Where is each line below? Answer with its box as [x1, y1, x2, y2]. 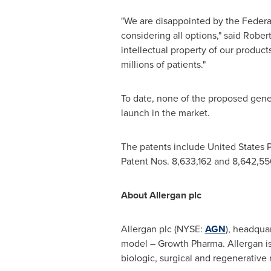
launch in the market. [120, 106, 210, 120]
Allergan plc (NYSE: [120, 222, 205, 236]
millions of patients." [120, 57, 206, 71]
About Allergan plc [120, 188, 201, 202]
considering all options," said [120, 28, 243, 42]
